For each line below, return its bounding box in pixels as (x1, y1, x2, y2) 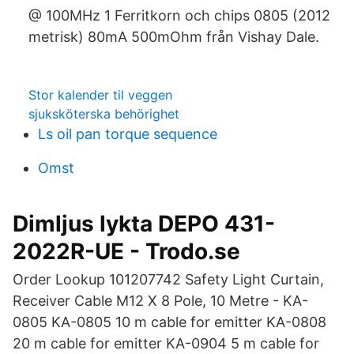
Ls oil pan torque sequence (38, 126, 217, 142)
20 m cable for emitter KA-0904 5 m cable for (13, 335, 319, 352)
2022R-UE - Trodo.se (13, 238, 240, 265)
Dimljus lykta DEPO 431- (13, 210, 275, 237)
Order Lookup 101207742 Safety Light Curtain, (13, 271, 324, 288)
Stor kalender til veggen (28, 87, 172, 103)
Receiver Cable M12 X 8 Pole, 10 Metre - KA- (13, 292, 308, 309)
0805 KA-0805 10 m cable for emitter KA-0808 (13, 314, 326, 330)
